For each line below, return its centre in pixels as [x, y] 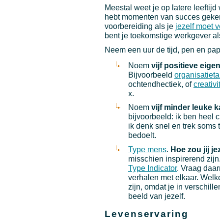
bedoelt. [142, 136]
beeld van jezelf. [157, 196]
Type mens [147, 149]
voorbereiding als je [140, 27]
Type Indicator [152, 168]
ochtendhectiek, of [161, 84]
